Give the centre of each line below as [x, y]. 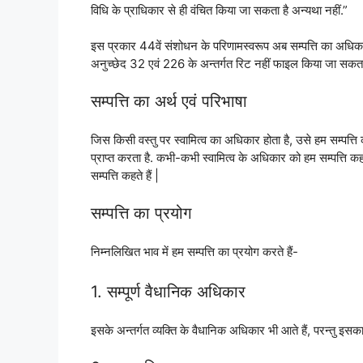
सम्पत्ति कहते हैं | [125, 176]
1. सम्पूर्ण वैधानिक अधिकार [168, 291]
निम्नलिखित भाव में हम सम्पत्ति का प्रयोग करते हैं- [194, 252]
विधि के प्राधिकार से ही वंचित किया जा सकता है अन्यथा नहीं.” [219, 10]
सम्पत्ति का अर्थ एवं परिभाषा [169, 101]
